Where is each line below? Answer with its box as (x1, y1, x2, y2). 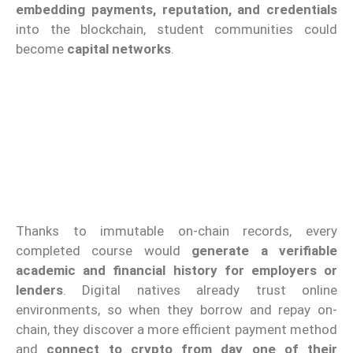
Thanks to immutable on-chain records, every (16, 222, 337, 239)
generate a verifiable (191, 242, 338, 258)
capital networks (67, 40, 171, 57)
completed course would (16, 242, 192, 258)
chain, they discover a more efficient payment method (16, 321, 337, 337)
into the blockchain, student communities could (16, 20, 337, 37)
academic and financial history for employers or (16, 262, 337, 278)
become (16, 40, 67, 57)
